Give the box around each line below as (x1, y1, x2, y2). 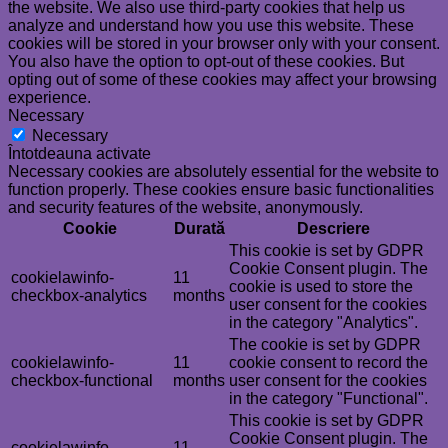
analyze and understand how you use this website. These (8, 16, 414, 34)
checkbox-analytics (11, 286, 147, 304)
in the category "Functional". (229, 389, 428, 407)
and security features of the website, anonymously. (8, 198, 363, 216)
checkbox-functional (11, 371, 153, 389)
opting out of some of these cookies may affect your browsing (8, 70, 437, 88)
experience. (8, 88, 91, 106)
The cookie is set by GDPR (229, 335, 421, 353)
